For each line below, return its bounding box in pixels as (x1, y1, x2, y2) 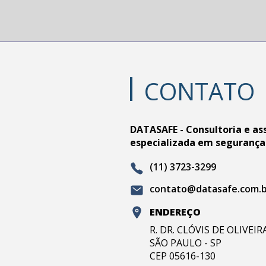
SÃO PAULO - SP (150, 236, 222, 249)
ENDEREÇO (150, 205, 201, 218)
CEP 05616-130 (150, 249, 216, 262)
